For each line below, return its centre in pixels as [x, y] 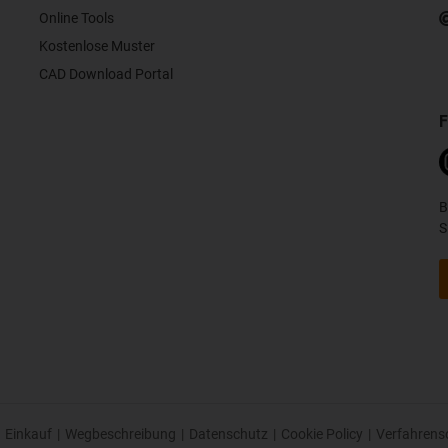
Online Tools [76, 18]
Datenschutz [228, 434]
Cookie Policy [322, 434]
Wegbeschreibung [120, 434]
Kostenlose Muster [97, 46]
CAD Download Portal [106, 74]
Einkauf [28, 434]
